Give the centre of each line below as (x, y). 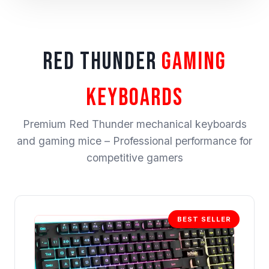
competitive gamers (134, 158)
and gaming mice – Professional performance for (134, 141)
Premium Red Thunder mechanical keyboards (134, 124)
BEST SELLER (204, 219)
